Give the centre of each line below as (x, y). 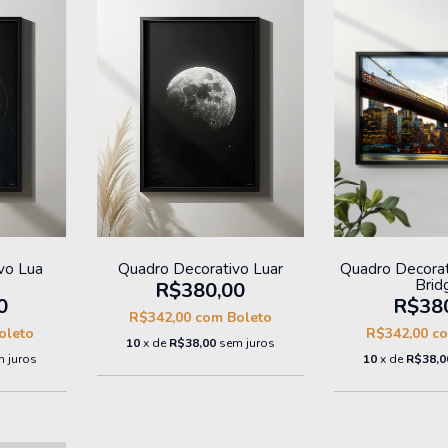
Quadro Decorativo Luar (200, 269)
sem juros (246, 343)
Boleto (249, 318)
